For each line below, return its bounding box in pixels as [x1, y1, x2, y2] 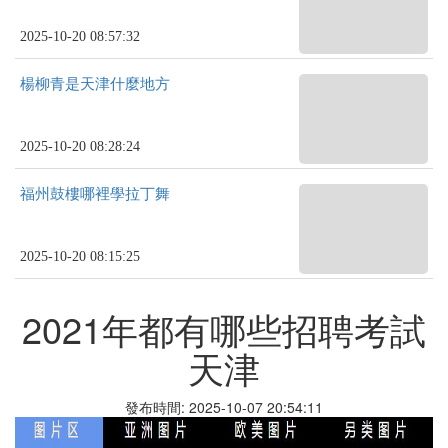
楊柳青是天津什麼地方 [20, 76, 170, 92]
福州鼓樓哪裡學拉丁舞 [20, 186, 170, 202]
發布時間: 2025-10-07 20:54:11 [125, 397, 323, 417]
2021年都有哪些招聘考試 [22, 303, 426, 354]
